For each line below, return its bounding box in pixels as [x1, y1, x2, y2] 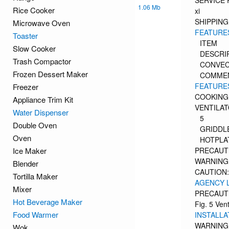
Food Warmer [13, 209, 58, 220]
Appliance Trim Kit [13, 94, 73, 105]
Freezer [13, 81, 38, 92]
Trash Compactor [13, 56, 71, 66]
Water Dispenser [13, 107, 68, 118]
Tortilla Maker [13, 171, 58, 181]
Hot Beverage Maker [13, 196, 82, 207]
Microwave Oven [13, 17, 70, 28]
